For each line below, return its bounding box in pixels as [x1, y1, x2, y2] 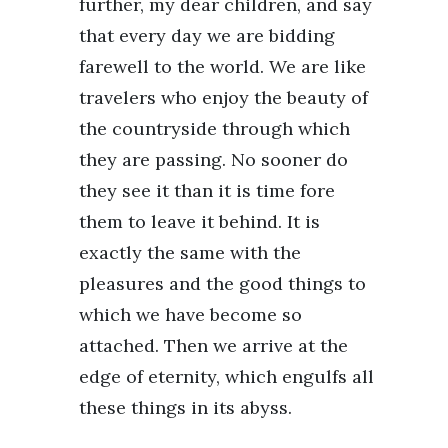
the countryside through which [79, 116, 350, 140]
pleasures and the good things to [79, 271, 366, 295]
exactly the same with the [79, 240, 301, 264]
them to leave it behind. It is [79, 209, 320, 233]
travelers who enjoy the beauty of [79, 85, 368, 109]
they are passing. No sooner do [79, 147, 348, 171]
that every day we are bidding [79, 23, 335, 47]
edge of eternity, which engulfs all [79, 364, 374, 388]
